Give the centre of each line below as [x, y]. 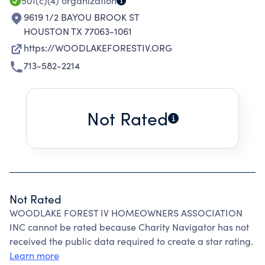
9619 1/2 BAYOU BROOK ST [82, 17]
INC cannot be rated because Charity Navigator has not [129, 227]
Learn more [34, 255]
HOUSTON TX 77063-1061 [78, 31]
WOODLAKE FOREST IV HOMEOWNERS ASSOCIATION [126, 213]
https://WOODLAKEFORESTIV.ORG [98, 48]
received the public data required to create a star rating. [131, 241]
